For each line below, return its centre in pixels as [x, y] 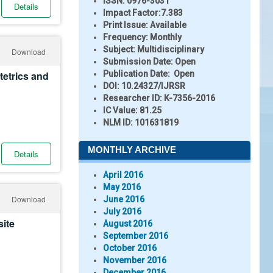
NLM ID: [118, 122]
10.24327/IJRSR [153, 86]
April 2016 [123, 175]
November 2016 [135, 260]
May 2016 [122, 187]
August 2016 [128, 224]
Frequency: [126, 37]
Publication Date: [136, 74]
